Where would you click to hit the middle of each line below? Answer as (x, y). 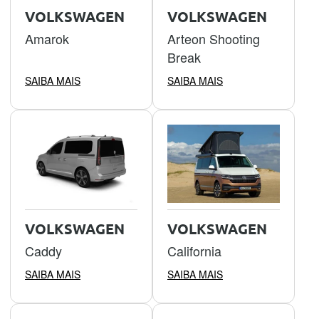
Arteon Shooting (214, 39)
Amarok (47, 39)
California (194, 250)
